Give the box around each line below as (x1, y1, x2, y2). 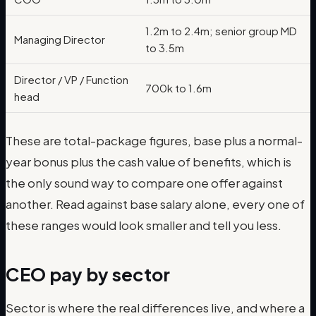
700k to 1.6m (145, 80, 212, 95)
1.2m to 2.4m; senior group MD (145, 23, 297, 37)
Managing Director (14, 32, 105, 46)
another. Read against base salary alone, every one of (6, 195, 305, 212)
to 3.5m (145, 40, 184, 54)
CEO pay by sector (6, 262, 170, 286)
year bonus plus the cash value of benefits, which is (6, 153, 291, 169)
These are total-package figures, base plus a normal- (6, 132, 303, 148)
